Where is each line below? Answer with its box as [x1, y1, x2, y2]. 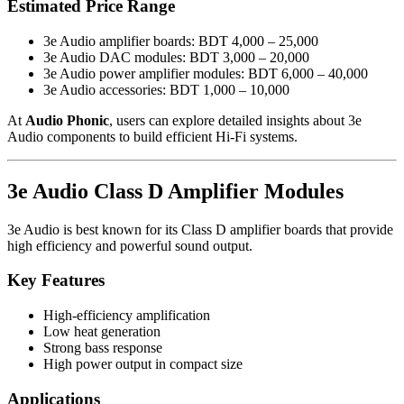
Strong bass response [43, 340, 162, 356]
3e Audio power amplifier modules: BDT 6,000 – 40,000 [43, 65, 368, 81]
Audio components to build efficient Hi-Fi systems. [7, 128, 298, 144]
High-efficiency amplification [43, 308, 210, 324]
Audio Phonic [25, 112, 109, 128]
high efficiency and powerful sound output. [7, 237, 252, 253]
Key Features [7, 271, 105, 290]
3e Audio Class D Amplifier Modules [7, 179, 344, 203]
